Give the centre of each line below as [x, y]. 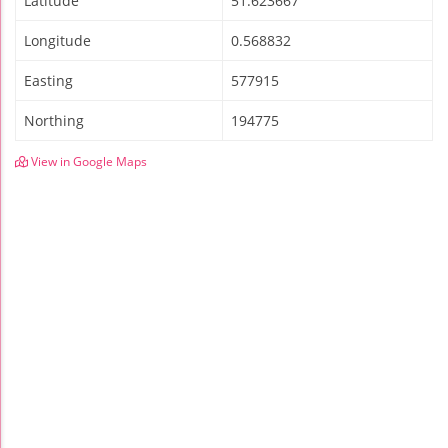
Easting [48, 80]
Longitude [57, 40]
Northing [54, 120]
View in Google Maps [87, 161]
